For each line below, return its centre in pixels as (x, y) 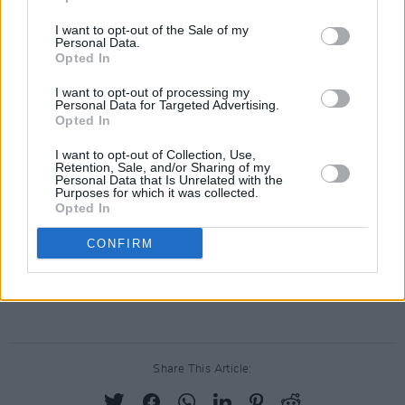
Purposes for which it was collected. (157, 193)
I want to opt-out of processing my (152, 92)
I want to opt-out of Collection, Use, (155, 155)
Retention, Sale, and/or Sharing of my (163, 167)
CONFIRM (120, 243)
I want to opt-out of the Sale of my (152, 30)
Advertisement (202, 294)
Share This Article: (202, 369)
